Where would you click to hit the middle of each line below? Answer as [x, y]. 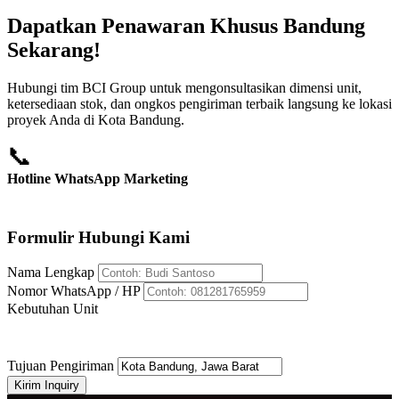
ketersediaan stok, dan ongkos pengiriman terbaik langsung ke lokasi [199, 103]
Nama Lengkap [51, 273]
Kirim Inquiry [47, 386]
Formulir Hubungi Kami [98, 237]
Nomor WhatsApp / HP [73, 291]
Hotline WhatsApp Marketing [98, 178]
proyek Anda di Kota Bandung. [96, 119]
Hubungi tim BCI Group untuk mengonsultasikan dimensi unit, [184, 87]
